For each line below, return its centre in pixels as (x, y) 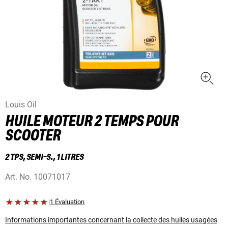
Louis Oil (21, 105)
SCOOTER (33, 136)
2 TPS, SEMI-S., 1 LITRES (44, 158)
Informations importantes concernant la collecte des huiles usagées (111, 220)
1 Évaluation (67, 202)
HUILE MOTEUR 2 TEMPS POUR (92, 122)
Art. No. (18, 177)
